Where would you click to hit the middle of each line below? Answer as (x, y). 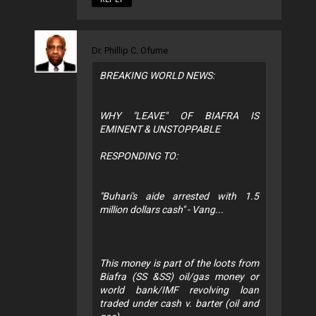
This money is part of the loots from (179, 263)
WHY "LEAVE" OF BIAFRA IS (179, 115)
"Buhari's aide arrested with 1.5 (179, 196)
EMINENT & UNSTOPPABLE (160, 129)
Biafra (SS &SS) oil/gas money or (179, 276)
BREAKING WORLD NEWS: (157, 75)
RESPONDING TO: (139, 156)
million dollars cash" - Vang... (162, 209)
